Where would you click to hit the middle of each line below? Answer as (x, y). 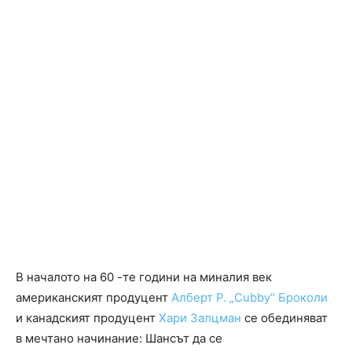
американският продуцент (93, 298)
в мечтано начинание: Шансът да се (119, 339)
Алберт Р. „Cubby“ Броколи (249, 298)
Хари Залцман (200, 318)
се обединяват (284, 318)
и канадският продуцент (87, 318)
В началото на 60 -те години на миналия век (144, 277)
